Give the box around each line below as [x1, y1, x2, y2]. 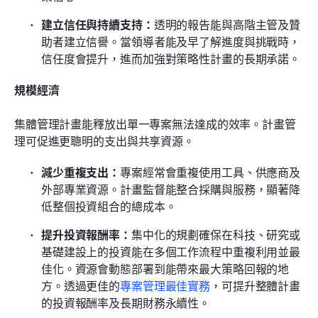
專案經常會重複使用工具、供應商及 [120, 163, 301, 180]
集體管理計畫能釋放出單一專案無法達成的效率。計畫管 [14, 114, 296, 132]
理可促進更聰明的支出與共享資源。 [14, 131, 194, 149]
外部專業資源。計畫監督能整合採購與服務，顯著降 [41, 180, 301, 197]
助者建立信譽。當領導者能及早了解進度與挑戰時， [41, 32, 301, 50]
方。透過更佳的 [41, 276, 121, 294]
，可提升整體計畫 [210, 276, 301, 294]
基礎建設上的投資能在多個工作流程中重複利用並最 [41, 242, 301, 260]
